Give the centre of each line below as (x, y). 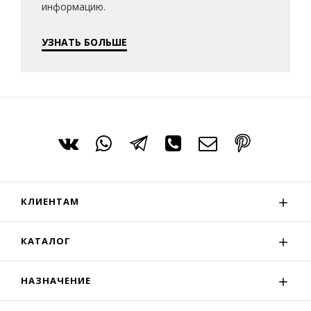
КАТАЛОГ (46, 241)
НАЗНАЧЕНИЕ (56, 280)
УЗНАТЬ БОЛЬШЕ (84, 42)
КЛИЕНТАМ (50, 201)
